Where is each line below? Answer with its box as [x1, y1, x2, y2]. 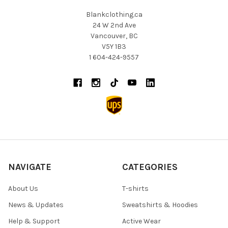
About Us [8, 184, 38, 193]
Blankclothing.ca [85, 10, 142, 19]
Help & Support [8, 217, 60, 226]
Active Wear [122, 217, 161, 226]
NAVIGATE [8, 161, 51, 173]
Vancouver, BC [90, 32, 138, 41]
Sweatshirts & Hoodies [122, 201, 198, 210]
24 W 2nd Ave [92, 21, 136, 30]
